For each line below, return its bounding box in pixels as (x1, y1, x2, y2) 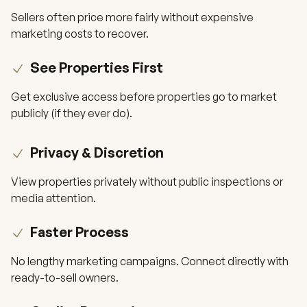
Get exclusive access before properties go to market (11, 90, 277, 103)
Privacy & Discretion (30, 144, 164, 161)
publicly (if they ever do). (11, 106, 132, 120)
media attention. (11, 191, 96, 205)
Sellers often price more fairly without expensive (11, 10, 254, 24)
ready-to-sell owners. (11, 271, 119, 284)
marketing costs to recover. (11, 27, 149, 40)
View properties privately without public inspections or (11, 175, 283, 188)
